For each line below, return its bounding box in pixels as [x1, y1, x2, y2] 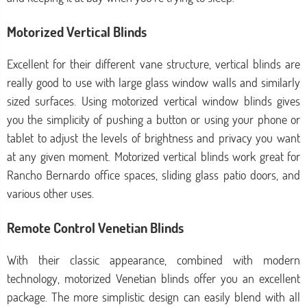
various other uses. [7, 186, 97, 201]
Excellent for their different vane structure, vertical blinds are [7, 56, 300, 71]
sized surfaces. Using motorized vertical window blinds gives [7, 93, 300, 108]
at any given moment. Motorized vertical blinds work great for [7, 149, 300, 164]
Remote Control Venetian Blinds [7, 219, 184, 236]
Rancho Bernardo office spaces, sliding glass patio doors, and [7, 167, 300, 182]
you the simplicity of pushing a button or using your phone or [7, 112, 300, 127]
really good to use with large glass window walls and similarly [7, 75, 300, 90]
